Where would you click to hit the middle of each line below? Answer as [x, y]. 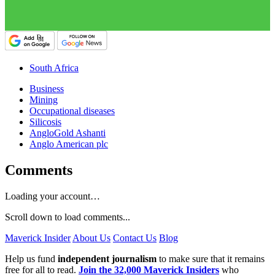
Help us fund [31, 259]
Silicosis [45, 122]
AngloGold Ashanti [68, 133]
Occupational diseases [72, 111]
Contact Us [135, 238]
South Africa [54, 68]
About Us [91, 238]
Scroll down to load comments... [68, 217]
